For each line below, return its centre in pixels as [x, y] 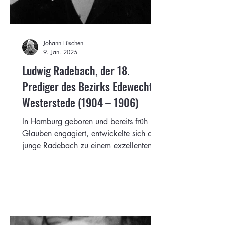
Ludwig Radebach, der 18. [76, 70]
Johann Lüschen [63, 43]
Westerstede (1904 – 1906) [80, 102]
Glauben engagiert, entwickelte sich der [90, 133]
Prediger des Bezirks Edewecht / [91, 86]
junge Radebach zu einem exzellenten [87, 145]
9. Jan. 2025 [60, 52]
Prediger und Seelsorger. [64, 157]
